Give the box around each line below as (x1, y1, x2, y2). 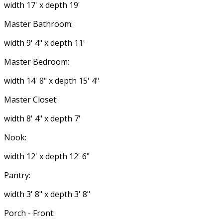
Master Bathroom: (4, 18, 73, 29)
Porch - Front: (4, 208, 55, 219)
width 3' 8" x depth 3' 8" (4, 189, 90, 200)
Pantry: (4, 170, 30, 181)
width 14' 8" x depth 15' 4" (4, 75, 99, 86)
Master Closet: (4, 94, 58, 105)
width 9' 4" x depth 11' (4, 37, 85, 48)
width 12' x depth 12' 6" (4, 151, 90, 162)
